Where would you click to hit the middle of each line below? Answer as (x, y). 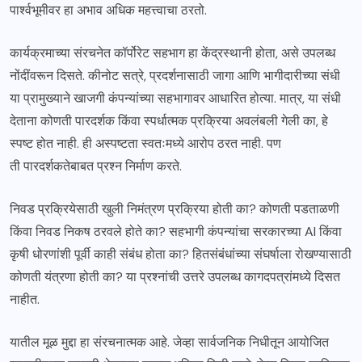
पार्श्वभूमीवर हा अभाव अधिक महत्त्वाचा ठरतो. (108, 11)
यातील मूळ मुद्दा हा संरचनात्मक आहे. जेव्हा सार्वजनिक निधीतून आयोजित (169, 343)
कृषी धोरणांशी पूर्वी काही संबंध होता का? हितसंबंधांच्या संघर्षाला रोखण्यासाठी (181, 255)
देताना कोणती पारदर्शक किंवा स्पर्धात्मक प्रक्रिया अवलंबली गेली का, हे (169, 121)
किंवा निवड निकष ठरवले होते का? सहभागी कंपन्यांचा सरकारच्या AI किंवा (176, 232)
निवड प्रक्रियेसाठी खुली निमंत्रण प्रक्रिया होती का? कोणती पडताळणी (175, 209)
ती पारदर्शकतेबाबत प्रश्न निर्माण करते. (96, 166)
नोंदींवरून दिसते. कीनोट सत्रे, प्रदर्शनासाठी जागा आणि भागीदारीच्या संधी (175, 76)
